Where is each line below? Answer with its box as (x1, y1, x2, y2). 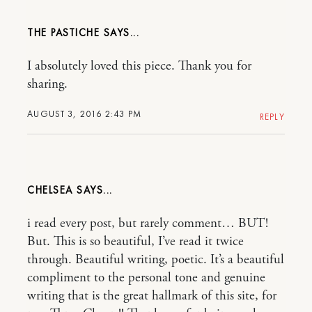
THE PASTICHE (27, 25, 100, 40)
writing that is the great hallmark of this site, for (27, 287, 276, 304)
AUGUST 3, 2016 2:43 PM (27, 107, 142, 120)
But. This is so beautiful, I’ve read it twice (27, 233, 244, 250)
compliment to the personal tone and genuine (27, 269, 265, 286)
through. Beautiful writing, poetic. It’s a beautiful (27, 251, 284, 268)
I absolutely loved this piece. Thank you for (27, 57, 251, 75)
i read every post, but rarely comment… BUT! (27, 214, 268, 232)
